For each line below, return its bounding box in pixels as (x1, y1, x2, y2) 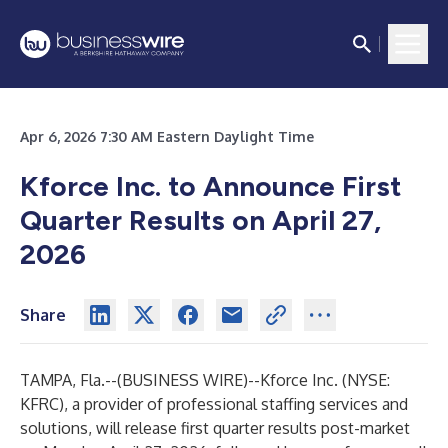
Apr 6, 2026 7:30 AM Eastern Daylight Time (20, 128, 314, 145)
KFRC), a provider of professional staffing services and (20, 394, 408, 414)
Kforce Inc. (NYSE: (260, 370, 390, 390)
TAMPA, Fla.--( (20, 370, 122, 390)
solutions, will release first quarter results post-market (20, 418, 410, 438)
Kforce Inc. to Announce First (20, 169, 401, 203)
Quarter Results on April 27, (20, 203, 381, 237)
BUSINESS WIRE (122, 370, 243, 390)
